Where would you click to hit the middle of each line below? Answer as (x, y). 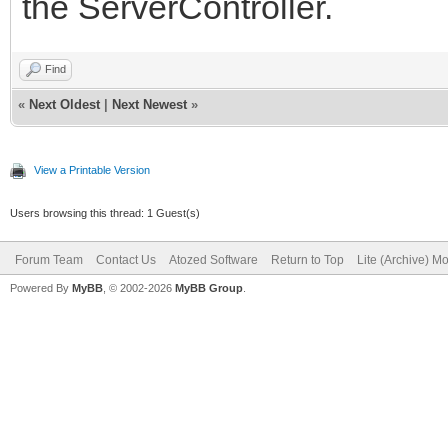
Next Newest (149, 104)
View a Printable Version (92, 169)
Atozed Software (213, 259)
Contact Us (126, 259)
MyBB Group (209, 287)
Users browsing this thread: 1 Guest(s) (105, 212)
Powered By (41, 287)
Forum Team (49, 259)
